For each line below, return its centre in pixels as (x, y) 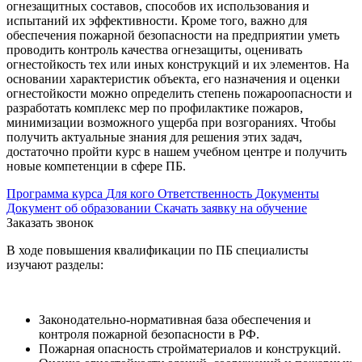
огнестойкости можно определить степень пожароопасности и (179, 93)
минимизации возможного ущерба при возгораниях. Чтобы (171, 122)
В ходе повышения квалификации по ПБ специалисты (158, 250)
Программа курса (56, 193)
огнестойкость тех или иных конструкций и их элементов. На (178, 64)
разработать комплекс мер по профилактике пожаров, (155, 107)
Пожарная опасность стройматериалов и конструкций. (190, 348)
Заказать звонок (50, 222)
